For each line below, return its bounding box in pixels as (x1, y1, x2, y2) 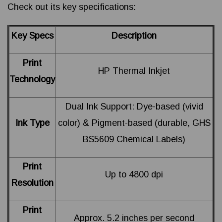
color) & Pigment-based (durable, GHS (57, 118, 211, 128)
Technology (9, 74, 55, 85)
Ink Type (15, 118, 50, 128)
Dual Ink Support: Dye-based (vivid (65, 102, 203, 112)
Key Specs (11, 31, 54, 41)
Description (111, 31, 157, 41)
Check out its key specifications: (7, 2, 136, 12)
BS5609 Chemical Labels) (83, 134, 185, 145)
